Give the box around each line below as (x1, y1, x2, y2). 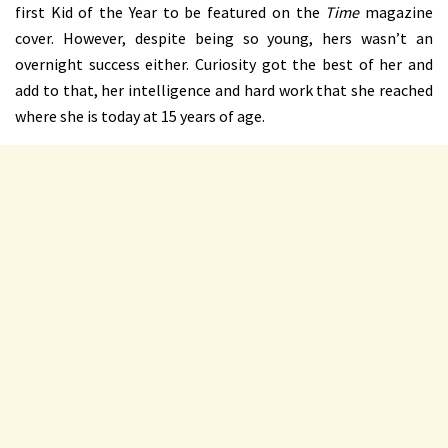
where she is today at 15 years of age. (15, 105, 265, 126)
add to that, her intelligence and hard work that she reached (15, 79, 433, 100)
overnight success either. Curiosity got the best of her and (15, 53, 433, 74)
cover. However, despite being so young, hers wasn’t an (15, 27, 433, 48)
